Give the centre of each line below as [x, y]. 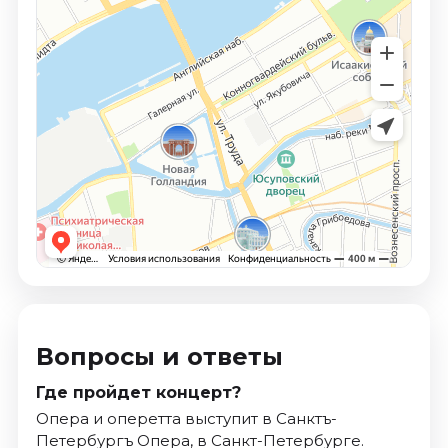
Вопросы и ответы [159, 356]
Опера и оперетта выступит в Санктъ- [186, 418]
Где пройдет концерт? [138, 392]
